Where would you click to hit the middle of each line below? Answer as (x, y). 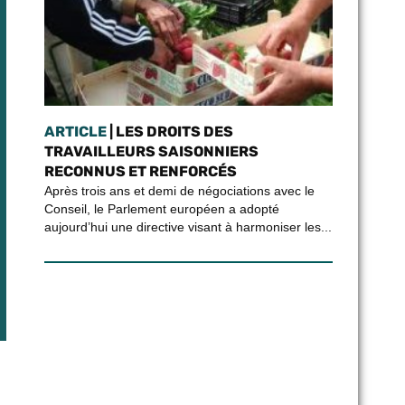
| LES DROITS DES (170, 132)
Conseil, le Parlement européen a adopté (161, 209)
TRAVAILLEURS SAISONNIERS (151, 151)
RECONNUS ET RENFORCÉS (140, 171)
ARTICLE (75, 132)
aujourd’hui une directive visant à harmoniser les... (188, 227)
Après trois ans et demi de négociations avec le (179, 191)
